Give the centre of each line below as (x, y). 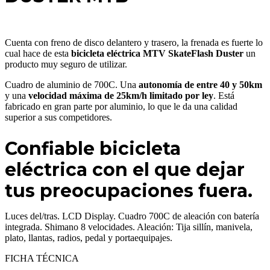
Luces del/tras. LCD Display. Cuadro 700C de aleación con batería (132, 216)
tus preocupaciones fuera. (129, 190)
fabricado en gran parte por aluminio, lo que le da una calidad (121, 106)
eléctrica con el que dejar (125, 169)
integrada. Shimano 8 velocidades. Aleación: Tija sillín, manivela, (129, 227)
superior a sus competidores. (58, 117)
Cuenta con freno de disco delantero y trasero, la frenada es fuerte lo (134, 42)
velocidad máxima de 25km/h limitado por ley (121, 95)
